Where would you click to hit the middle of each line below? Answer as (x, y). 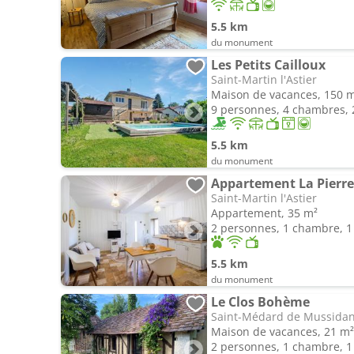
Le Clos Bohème (260, 302)
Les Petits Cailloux (268, 65)
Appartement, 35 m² (264, 213)
